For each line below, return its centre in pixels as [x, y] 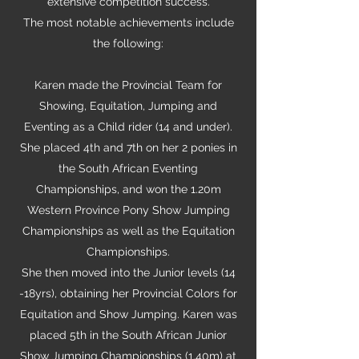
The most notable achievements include [128, 22]
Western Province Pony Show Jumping [128, 210]
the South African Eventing [128, 168]
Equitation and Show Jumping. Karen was [128, 314]
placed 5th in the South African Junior [128, 335]
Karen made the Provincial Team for [128, 85]
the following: [128, 43]
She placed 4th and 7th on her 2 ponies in [128, 147]
